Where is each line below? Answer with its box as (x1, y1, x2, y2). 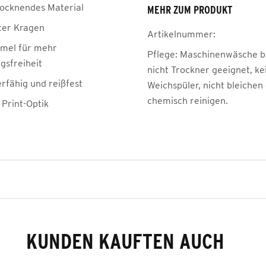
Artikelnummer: (147, 28, 216, 39)
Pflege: (147, 49, 178, 59)
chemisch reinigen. (147, 95, 228, 106)
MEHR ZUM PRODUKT (147, 4, 232, 16)
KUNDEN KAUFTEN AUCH (26, 229, 224, 253)
